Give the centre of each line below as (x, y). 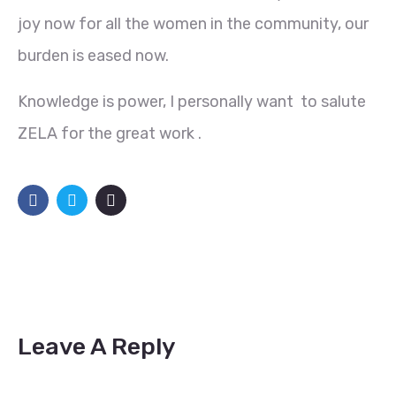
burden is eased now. (93, 55)
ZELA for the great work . (110, 133)
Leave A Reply (97, 346)
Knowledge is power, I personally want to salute (192, 101)
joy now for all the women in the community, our (193, 23)
